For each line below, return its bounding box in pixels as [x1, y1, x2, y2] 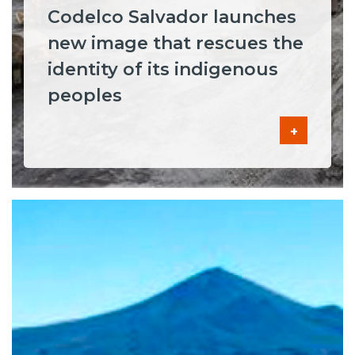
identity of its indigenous [48, 59, 278, 81]
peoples [48, 85, 122, 107]
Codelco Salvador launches [48, 6, 296, 29]
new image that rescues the [48, 32, 303, 55]
